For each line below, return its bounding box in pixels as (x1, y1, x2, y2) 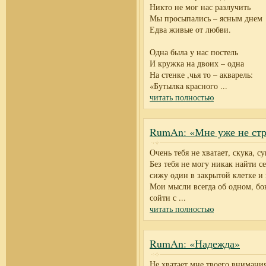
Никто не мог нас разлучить (150, 1, 251, 12)
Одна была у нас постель (150, 46, 238, 58)
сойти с (150, 192, 176, 203)
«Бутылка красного (150, 80, 218, 91)
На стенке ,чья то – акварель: (150, 69, 253, 80)
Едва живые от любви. (150, 24, 231, 35)
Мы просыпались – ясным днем (150, 12, 262, 24)
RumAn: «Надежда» (150, 236, 240, 251)
